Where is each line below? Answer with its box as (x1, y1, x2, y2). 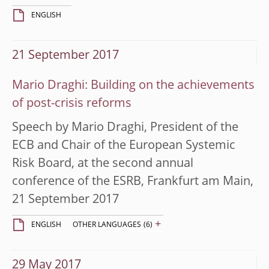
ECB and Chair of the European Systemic (12, 139, 235, 152)
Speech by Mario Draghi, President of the (12, 121, 238, 134)
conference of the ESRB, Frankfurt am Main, (12, 175, 253, 188)
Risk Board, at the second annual (12, 157, 193, 170)
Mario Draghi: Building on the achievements (12, 79, 255, 92)
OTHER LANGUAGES (73, 221, 141, 229)
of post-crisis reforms (12, 97, 131, 110)
